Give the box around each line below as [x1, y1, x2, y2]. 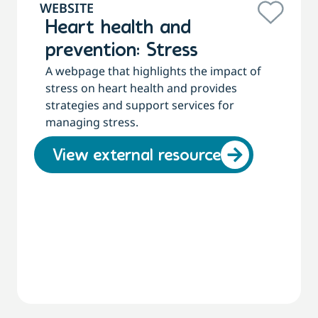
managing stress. [45, 114, 138, 131]
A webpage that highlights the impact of [45, 63, 261, 79]
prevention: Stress [45, 41, 198, 62]
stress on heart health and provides [45, 80, 237, 97]
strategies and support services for [45, 97, 234, 114]
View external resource [53, 148, 221, 165]
